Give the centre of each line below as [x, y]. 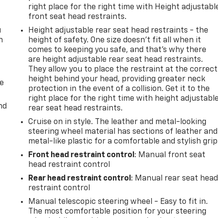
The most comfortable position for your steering [118, 211]
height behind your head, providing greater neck [117, 79]
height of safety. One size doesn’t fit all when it [115, 40]
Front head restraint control [82, 155]
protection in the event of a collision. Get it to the [119, 89]
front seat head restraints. [78, 17]
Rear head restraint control [80, 178]
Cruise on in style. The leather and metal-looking [118, 122]
